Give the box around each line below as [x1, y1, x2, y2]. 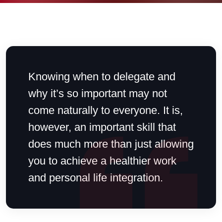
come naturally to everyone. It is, [28, 104, 183, 116]
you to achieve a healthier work [28, 154, 176, 167]
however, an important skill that [28, 120, 176, 133]
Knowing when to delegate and [28, 70, 175, 83]
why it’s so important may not [28, 87, 167, 100]
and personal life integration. [28, 171, 163, 184]
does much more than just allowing [28, 137, 194, 150]
